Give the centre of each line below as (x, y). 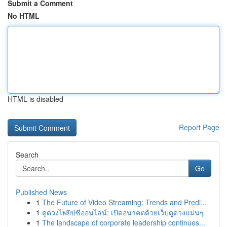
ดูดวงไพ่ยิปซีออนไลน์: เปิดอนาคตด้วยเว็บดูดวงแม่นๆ (123, 212)
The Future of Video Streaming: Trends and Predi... (124, 202)
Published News (41, 192)
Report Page (199, 127)
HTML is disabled (35, 99)
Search (27, 155)
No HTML (24, 16)
